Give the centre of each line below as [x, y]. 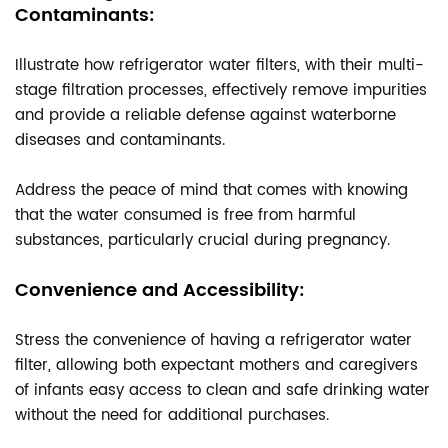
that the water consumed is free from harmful [185, 215]
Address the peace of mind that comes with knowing [211, 190]
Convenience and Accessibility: [160, 290]
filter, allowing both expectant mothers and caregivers [216, 365]
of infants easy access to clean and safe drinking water [222, 390]
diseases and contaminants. [120, 140]
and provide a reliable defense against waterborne [205, 115]
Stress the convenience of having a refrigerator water [213, 340]
